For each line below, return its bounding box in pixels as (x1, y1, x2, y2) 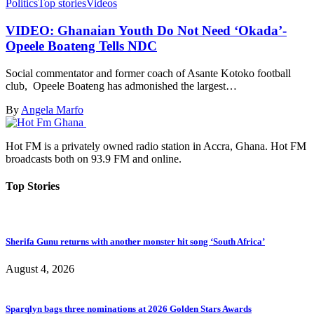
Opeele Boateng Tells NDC (6, 39, 157, 54)
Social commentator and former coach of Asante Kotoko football (6, 67, 291, 79)
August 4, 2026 (6, 262, 74, 275)
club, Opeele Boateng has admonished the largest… (6, 79, 237, 92)
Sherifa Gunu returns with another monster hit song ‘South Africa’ (6, 235, 265, 247)
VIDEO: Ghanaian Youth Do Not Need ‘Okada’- (6, 23, 287, 39)
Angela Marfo (21, 103, 83, 116)
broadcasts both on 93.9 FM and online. (6, 152, 182, 165)
